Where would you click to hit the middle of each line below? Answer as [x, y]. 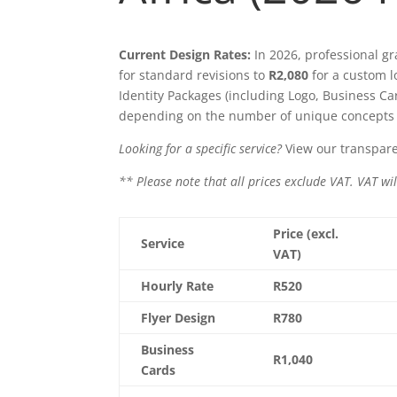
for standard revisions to [194, 74]
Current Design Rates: [185, 54]
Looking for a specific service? [201, 148]
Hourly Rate [178, 286]
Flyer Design [179, 318]
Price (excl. [306, 234]
